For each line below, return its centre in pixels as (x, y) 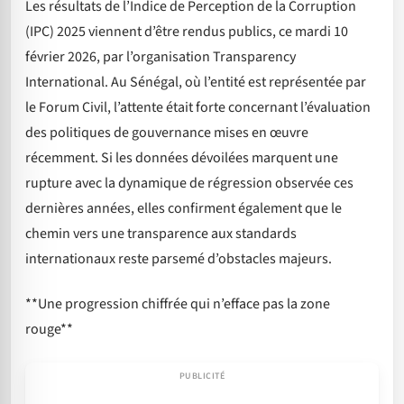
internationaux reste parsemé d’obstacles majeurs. (179, 258)
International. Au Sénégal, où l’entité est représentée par (196, 82)
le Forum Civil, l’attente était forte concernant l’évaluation (198, 107)
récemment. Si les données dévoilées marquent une (182, 157)
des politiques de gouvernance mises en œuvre (167, 132)
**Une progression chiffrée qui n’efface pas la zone (178, 304)
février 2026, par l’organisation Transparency (161, 56)
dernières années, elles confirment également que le (184, 208)
